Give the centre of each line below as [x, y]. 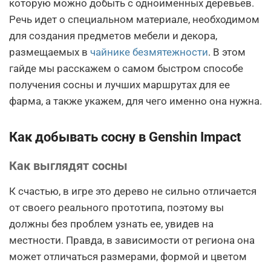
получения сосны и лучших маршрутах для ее [119, 85]
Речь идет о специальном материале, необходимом [134, 19]
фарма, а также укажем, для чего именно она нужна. [135, 101]
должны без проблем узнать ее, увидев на [111, 224]
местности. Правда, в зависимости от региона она [132, 240]
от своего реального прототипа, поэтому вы [116, 207]
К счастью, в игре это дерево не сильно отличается [133, 191]
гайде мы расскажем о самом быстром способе [126, 68]
